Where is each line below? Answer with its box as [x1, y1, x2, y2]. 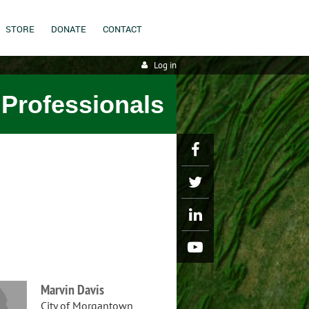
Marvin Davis [41, 281, 105, 299]
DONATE [51, 23, 86, 35]
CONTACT [103, 23, 142, 35]
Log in [154, 59, 177, 71]
